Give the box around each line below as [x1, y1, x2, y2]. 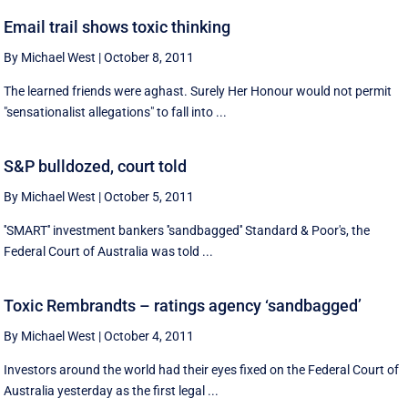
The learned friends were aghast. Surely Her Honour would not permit [4, 84, 393, 99]
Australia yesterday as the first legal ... [4, 382, 219, 398]
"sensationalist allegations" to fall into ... [4, 105, 228, 120]
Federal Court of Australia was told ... [4, 244, 214, 260]
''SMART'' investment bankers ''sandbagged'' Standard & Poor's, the [4, 223, 371, 239]
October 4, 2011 [104, 328, 195, 343]
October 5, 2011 [104, 189, 195, 205]
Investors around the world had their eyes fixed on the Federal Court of [4, 362, 400, 377]
